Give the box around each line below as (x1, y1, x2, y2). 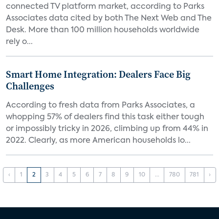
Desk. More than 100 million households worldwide (6, 26, 199, 34)
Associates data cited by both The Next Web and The (6, 15, 212, 22)
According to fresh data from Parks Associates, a (6, 102, 195, 109)
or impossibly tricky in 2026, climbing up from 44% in (6, 125, 208, 133)
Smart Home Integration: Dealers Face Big (6, 67, 191, 81)
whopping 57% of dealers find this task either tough (6, 113, 204, 121)
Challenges (6, 79, 54, 93)
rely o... (6, 38, 33, 46)
